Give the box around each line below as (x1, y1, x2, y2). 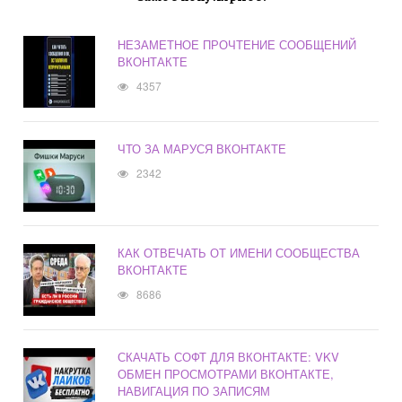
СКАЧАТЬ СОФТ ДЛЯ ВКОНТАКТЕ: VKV (118, 348, 340, 366)
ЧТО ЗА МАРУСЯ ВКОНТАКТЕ (118, 140, 287, 158)
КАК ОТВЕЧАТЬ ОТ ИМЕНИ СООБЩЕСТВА (118, 244, 361, 262)
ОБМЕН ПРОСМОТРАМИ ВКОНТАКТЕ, (118, 365, 335, 383)
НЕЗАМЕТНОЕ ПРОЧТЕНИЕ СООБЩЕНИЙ (118, 36, 357, 54)
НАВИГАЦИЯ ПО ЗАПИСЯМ (118, 382, 271, 400)
